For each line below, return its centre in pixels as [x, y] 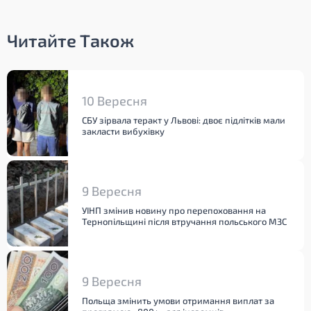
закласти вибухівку [123, 131]
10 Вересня [115, 101]
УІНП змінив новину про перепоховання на [174, 210]
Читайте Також [70, 40]
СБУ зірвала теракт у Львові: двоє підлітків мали [184, 120]
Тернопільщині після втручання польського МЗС [184, 221]
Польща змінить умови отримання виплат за [178, 301]
